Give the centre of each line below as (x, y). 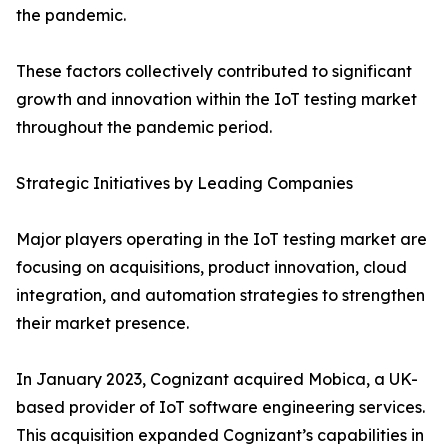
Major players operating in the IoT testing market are (221, 239)
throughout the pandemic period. (144, 127)
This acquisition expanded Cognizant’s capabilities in (220, 435)
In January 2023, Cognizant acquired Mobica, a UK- (217, 379)
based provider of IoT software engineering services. (220, 407)
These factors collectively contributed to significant (214, 71)
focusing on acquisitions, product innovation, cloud (211, 267)
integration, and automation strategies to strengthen (220, 295)
